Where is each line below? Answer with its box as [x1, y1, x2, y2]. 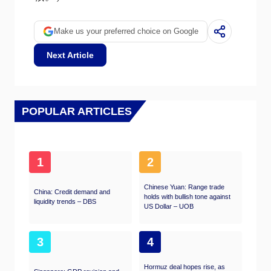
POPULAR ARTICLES [22, 105, 132, 117]
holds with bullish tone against [144, 192, 230, 200]
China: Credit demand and [34, 188, 110, 195]
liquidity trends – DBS [34, 197, 96, 205]
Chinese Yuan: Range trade [144, 183, 224, 191]
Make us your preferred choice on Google [54, 27, 198, 36]
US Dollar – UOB [144, 202, 194, 210]
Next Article [47, 50, 94, 60]
